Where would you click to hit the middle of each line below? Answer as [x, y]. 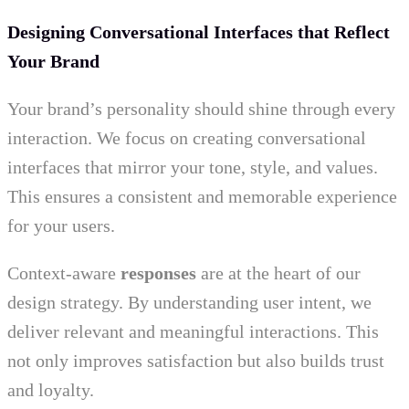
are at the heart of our [278, 273]
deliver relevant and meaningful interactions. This [193, 332]
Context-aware [64, 273]
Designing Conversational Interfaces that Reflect [199, 32]
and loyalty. [51, 390]
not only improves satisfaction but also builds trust [196, 361]
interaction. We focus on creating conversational [187, 138]
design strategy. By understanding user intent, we [189, 303]
